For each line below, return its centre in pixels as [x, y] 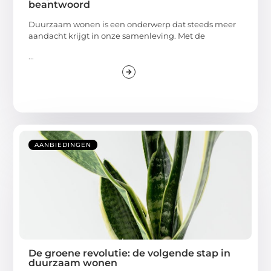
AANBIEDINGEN [63, 145]
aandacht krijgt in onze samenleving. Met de [117, 36]
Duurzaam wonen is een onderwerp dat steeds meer [132, 24]
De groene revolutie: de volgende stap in [130, 253]
